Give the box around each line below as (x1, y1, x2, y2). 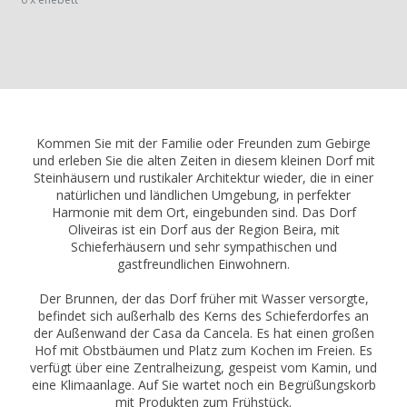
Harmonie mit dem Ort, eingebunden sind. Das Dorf (51, 203, 356, 222)
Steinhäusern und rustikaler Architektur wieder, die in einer (34, 169, 373, 187)
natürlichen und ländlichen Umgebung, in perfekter (56, 186, 351, 204)
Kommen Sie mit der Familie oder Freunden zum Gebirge (36, 134, 371, 153)
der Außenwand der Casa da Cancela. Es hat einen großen (33, 324, 374, 342)
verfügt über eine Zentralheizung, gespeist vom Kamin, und (30, 359, 377, 377)
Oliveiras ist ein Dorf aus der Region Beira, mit (67, 221, 340, 239)
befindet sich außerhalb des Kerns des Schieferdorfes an (38, 307, 369, 325)
